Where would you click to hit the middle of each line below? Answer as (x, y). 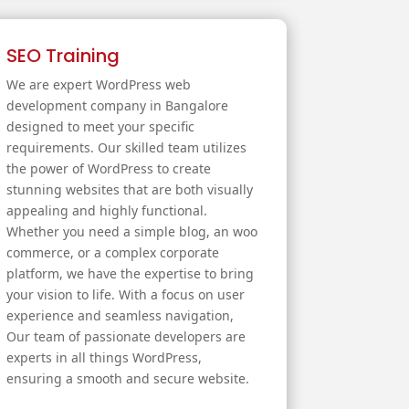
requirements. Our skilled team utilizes (126, 148)
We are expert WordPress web (98, 85)
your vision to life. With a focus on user (125, 295)
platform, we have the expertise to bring (130, 274)
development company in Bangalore (117, 106)
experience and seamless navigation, (120, 316)
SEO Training (63, 56)
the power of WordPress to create (108, 169)
